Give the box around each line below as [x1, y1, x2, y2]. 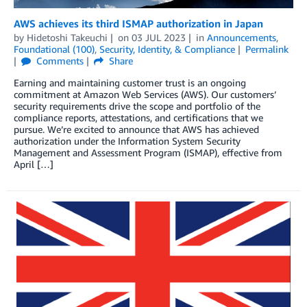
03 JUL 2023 [131, 31, 186, 43]
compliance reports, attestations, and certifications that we [14, 111, 263, 123]
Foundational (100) [14, 42, 95, 55]
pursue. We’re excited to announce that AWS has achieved [14, 123, 259, 135]
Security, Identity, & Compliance [99, 42, 235, 55]
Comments [33, 54, 84, 66]
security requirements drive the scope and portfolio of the [14, 99, 260, 112]
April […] [14, 158, 53, 170]
